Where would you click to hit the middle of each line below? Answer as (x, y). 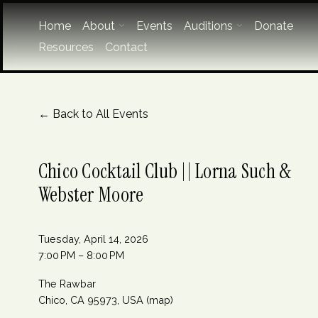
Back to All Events (100, 114)
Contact (126, 47)
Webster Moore (91, 195)
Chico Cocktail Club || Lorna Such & (165, 172)
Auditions (208, 26)
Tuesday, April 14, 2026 (93, 239)
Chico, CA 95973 (77, 300)
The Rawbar (67, 284)
